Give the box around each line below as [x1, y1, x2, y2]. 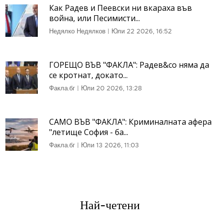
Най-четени [80, 197, 140, 213]
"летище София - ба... [49, 126, 128, 137]
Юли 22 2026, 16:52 [111, 27, 172, 35]
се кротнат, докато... [49, 69, 128, 81]
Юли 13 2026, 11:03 [81, 140, 139, 149]
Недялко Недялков [49, 27, 106, 35]
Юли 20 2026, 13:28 [81, 83, 142, 92]
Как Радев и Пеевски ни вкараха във [49, 2, 192, 13]
